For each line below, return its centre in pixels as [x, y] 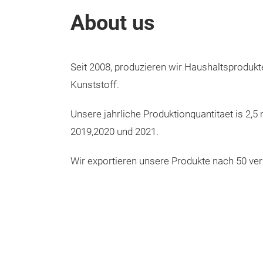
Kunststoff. [95, 85]
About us [113, 23]
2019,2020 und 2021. [114, 132]
